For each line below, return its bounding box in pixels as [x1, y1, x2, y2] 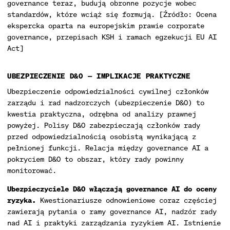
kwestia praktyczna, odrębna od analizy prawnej [7, 109, 196, 119]
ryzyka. [7, 195, 36, 205]
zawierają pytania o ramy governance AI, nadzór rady [7, 206, 217, 216]
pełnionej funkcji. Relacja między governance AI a [7, 143, 208, 152]
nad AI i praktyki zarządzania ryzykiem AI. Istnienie [7, 218, 221, 227]
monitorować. [7, 165, 56, 175]
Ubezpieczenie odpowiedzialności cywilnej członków [7, 86, 208, 96]
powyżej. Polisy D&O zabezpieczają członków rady [7, 120, 200, 130]
